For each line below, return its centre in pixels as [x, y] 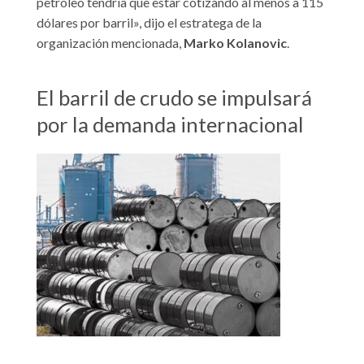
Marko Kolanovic [235, 43]
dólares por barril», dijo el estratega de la [149, 23]
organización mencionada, [110, 43]
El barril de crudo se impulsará [174, 97]
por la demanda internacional [170, 124]
